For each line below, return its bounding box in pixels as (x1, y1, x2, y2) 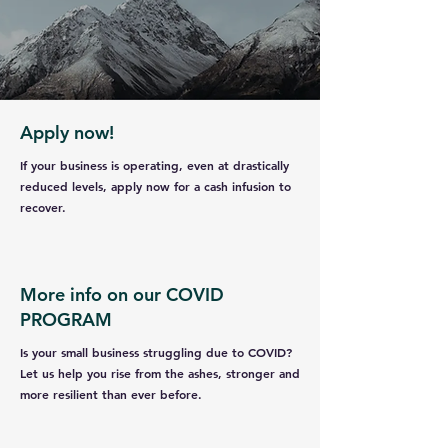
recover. (20, 199, 66, 215)
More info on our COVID (20, 283, 224, 306)
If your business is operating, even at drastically (20, 157, 289, 173)
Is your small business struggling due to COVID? (20, 344, 292, 360)
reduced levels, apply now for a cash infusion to (20, 178, 291, 194)
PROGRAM (20, 308, 112, 331)
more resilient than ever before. (20, 386, 202, 402)
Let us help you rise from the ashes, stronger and (20, 365, 300, 381)
